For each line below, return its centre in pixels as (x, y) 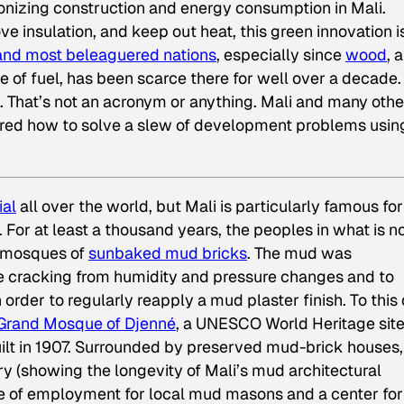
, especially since (281, 55)
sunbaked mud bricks (168, 253)
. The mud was (299, 253)
